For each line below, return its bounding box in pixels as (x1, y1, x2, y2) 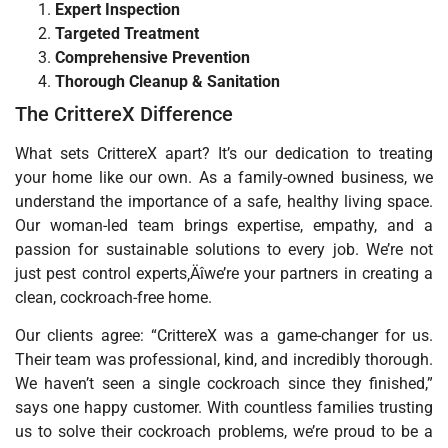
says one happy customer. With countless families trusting (15, 398, 433, 418)
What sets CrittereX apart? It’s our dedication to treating (15, 143, 433, 163)
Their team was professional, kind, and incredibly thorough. (15, 350, 433, 370)
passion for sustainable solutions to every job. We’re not (15, 239, 433, 259)
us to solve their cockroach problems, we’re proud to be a (15, 422, 433, 442)
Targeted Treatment (55, 23, 199, 43)
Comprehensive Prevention (55, 47, 250, 67)
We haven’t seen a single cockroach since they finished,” (15, 374, 433, 394)
